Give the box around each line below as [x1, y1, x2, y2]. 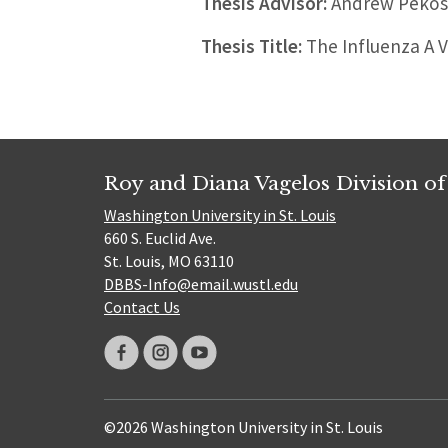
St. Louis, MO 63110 [104, 251, 234, 272]
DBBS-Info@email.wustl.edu [104, 274, 298, 295]
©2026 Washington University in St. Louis [104, 417, 383, 438]
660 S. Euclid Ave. [104, 228, 216, 249]
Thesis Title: [200, 34, 302, 59]
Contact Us [104, 297, 180, 318]
